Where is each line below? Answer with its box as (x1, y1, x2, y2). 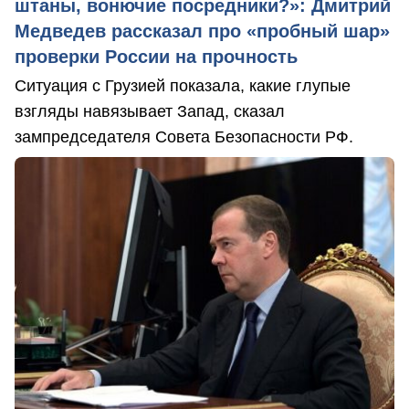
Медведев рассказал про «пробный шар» (15, 20, 390, 41)
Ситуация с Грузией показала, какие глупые (15, 76, 351, 95)
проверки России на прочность (15, 46, 298, 67)
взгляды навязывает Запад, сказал (15, 101, 285, 121)
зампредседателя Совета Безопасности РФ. (15, 127, 353, 146)
